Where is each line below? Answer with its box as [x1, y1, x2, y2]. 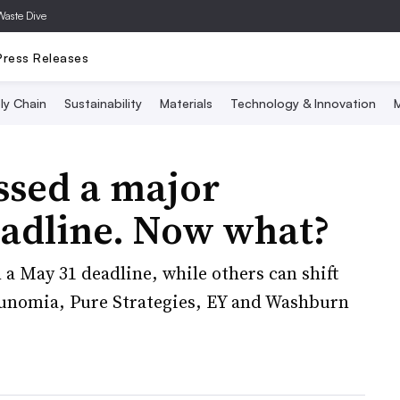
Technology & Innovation [229, 96, 376, 111]
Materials [159, 96, 212, 111]
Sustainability [63, 96, 142, 111]
